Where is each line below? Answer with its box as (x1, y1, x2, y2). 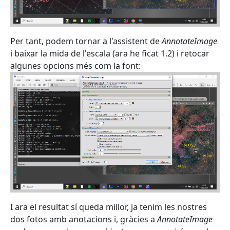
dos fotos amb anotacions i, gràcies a (10, 213, 157, 225)
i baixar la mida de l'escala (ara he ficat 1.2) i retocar (10, 48, 209, 59)
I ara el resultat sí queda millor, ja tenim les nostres (10, 201, 207, 213)
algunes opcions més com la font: (10, 60, 141, 71)
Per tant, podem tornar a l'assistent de (10, 35, 162, 47)
